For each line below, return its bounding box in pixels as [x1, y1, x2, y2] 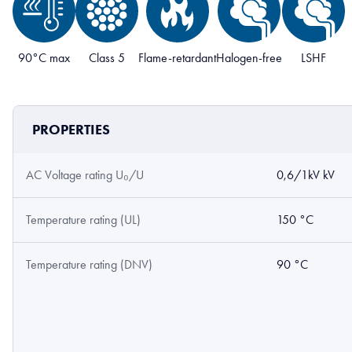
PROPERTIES [32, 121, 110, 138]
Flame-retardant [138, 50, 216, 65]
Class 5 [89, 50, 125, 65]
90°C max [18, 50, 70, 65]
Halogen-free [216, 50, 282, 65]
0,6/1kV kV [277, 167, 335, 182]
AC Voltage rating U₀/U [26, 167, 144, 182]
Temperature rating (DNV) [26, 257, 152, 272]
